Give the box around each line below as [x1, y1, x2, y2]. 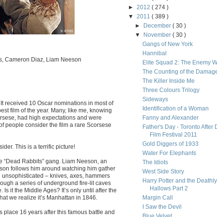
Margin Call [142, 194, 173, 201]
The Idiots [142, 159, 168, 166]
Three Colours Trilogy [142, 87, 200, 93]
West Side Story [142, 168, 184, 175]
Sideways [142, 96, 168, 103]
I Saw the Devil [142, 203, 182, 210]
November [143, 31, 173, 38]
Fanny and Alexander [142, 114, 199, 121]
